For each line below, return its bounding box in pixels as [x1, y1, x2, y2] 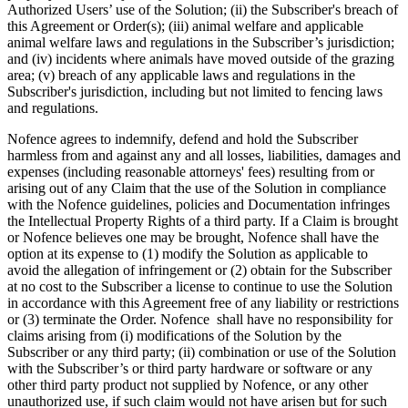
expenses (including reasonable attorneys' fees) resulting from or [7, 163, 374, 179]
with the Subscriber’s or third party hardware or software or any [7, 360, 372, 376]
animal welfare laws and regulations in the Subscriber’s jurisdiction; [7, 34, 394, 50]
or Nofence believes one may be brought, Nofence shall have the [7, 229, 379, 245]
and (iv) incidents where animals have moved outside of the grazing [7, 50, 394, 66]
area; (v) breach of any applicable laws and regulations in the [7, 66, 355, 83]
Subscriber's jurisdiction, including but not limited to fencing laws [7, 83, 382, 99]
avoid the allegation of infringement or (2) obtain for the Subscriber [7, 261, 392, 278]
